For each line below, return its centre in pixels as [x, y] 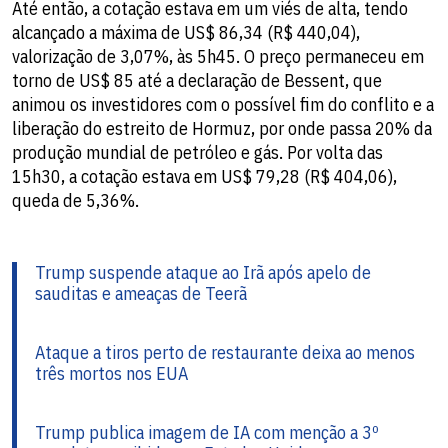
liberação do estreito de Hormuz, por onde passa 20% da [222, 128]
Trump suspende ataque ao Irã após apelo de [203, 272]
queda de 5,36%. [75, 200]
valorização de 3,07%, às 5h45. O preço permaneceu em [218, 56]
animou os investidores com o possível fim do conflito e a [223, 104]
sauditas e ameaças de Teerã [141, 293]
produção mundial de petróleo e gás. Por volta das [197, 152]
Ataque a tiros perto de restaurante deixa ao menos [225, 352]
